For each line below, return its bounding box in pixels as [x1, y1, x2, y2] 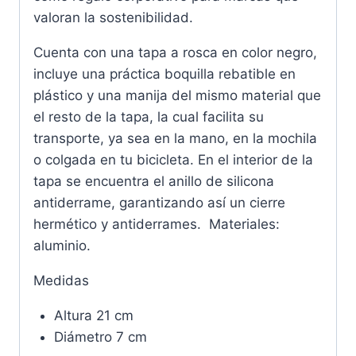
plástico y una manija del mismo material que [33, 87, 321, 103]
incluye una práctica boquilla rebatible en [33, 65, 296, 82]
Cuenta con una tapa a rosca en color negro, [33, 44, 317, 60]
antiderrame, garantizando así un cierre [33, 194, 285, 211]
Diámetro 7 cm [53, 328, 147, 345]
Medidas [33, 272, 89, 288]
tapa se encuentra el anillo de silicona [33, 172, 274, 189]
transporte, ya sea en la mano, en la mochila [33, 130, 317, 146]
